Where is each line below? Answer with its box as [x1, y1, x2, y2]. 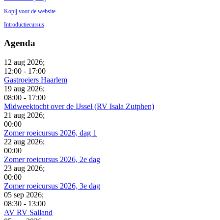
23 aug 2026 [4, 164, 43, 172]
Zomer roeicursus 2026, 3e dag [4, 181, 100, 190]
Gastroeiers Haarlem [4, 75, 67, 84]
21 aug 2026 [4, 110, 43, 119]
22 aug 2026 [4, 137, 43, 146]
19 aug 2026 [4, 84, 43, 93]
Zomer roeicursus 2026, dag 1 [4, 128, 97, 137]
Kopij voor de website [4, 7, 55, 15]
